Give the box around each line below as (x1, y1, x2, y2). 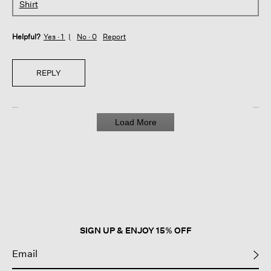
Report (103, 32, 126, 42)
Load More (114, 117, 157, 128)
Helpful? (12, 32, 41, 42)
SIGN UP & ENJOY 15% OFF (79, 225, 192, 236)
